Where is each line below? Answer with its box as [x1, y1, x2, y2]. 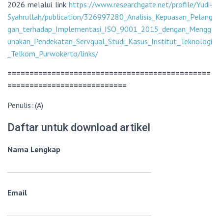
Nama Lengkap [7, 144, 60, 155]
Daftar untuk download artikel [7, 121, 150, 134]
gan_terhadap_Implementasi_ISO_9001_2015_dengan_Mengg [7, 24, 211, 34]
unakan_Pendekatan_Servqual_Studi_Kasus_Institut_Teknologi [7, 36, 212, 47]
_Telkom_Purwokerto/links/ [7, 49, 98, 59]
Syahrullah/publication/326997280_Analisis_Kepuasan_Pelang [7, 12, 213, 22]
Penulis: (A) [7, 100, 43, 110]
